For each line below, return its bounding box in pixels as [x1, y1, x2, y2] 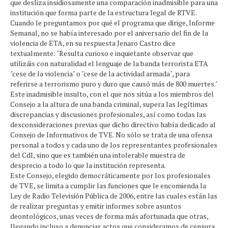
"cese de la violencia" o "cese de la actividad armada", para [10, 69, 190, 78]
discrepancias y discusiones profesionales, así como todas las [10, 109, 206, 119]
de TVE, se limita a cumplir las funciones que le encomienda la [10, 181, 206, 190]
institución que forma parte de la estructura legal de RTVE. [10, 8, 196, 17]
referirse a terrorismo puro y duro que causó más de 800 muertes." [10, 79, 217, 89]
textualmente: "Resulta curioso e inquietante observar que [10, 48, 193, 58]
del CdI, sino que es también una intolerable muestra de [10, 150, 185, 160]
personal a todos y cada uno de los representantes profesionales [10, 140, 217, 150]
